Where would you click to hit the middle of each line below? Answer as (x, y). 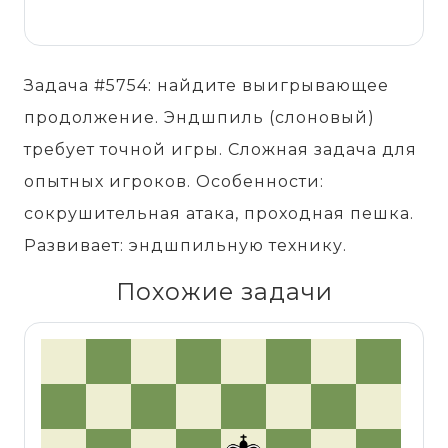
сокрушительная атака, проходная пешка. (219, 213)
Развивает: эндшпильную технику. (185, 245)
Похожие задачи (224, 291)
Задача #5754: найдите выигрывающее (206, 85)
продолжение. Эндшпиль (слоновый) (199, 117)
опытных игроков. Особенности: (174, 181)
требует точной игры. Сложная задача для (220, 149)
